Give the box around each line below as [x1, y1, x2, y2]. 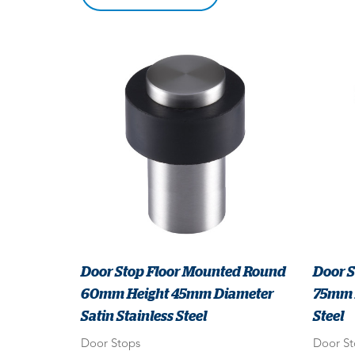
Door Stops [81, 338, 140, 351]
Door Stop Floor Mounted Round [81, 263, 286, 280]
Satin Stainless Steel [81, 307, 207, 324]
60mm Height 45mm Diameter [81, 285, 273, 302]
